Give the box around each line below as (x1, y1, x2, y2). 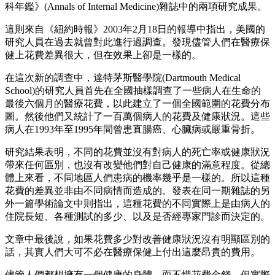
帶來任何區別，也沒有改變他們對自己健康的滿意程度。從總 (5, 159, 270, 170)
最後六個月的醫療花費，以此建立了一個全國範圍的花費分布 (5, 98, 270, 109)
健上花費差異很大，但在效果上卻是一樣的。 (5, 49, 201, 60)
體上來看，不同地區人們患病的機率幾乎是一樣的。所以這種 (5, 172, 270, 183)
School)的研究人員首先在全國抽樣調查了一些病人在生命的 (5, 85, 261, 96)
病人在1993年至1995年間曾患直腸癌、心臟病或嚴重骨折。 (5, 123, 260, 134)
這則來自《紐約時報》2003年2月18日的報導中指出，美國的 (5, 23, 265, 34)
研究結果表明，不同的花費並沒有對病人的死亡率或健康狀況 (5, 146, 270, 157)
